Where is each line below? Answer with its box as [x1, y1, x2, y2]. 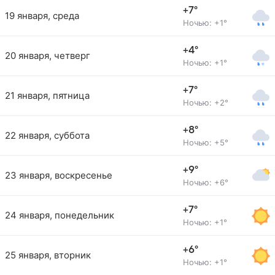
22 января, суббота [5, 130, 90, 141]
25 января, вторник [5, 249, 91, 261]
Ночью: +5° [183, 137, 228, 147]
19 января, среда [5, 10, 79, 21]
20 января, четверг [5, 50, 90, 61]
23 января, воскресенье [5, 169, 112, 181]
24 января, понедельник [5, 209, 114, 221]
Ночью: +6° [183, 177, 228, 187]
